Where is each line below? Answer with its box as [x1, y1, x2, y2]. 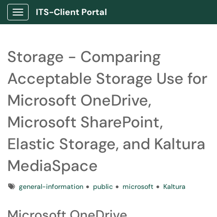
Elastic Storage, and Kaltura [7, 134, 205, 154]
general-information [19, 182, 83, 191]
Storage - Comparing [7, 46, 161, 67]
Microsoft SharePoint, [7, 112, 163, 132]
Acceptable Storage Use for [7, 68, 207, 89]
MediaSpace [7, 155, 98, 176]
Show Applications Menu [17, 15, 94, 24]
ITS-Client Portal [36, 6, 107, 18]
